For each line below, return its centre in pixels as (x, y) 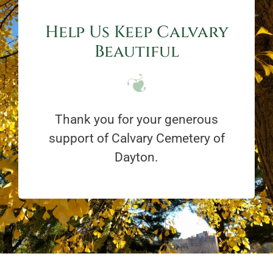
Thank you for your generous (136, 119)
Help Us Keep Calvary (136, 32)
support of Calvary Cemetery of (136, 138)
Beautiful (136, 51)
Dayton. (136, 157)
